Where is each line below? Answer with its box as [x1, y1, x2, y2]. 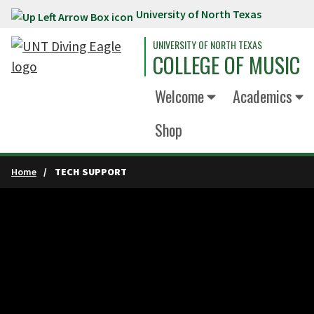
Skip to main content [7, 8, 130, 25]
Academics [232, 85, 292, 107]
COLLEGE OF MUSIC [153, 49, 300, 81]
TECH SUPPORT [54, 165, 127, 178]
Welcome [155, 85, 204, 107]
